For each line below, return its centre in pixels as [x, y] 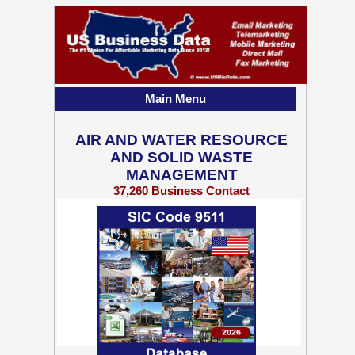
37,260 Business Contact [181, 191]
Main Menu [175, 99]
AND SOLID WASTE [181, 157]
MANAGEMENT [181, 175]
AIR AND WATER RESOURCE [181, 140]
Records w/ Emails [181, 204]
